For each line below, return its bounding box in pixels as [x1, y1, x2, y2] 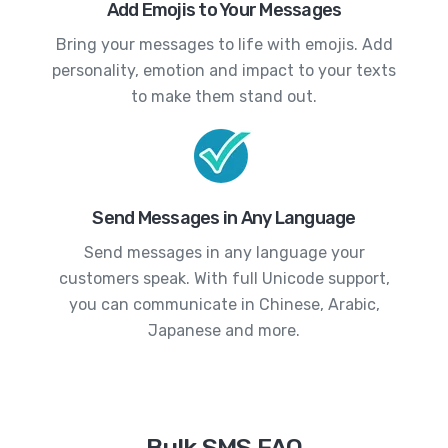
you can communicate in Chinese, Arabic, [68, 294, 380, 314]
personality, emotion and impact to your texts [52, 60, 396, 80]
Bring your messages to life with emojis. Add [55, 34, 393, 54]
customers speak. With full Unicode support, [58, 268, 390, 288]
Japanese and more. [148, 320, 300, 340]
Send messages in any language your [83, 242, 365, 262]
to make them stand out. [131, 86, 317, 106]
